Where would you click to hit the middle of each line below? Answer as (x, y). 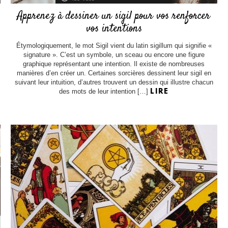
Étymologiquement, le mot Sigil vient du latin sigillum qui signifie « (114, 46)
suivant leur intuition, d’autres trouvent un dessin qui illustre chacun (114, 82)
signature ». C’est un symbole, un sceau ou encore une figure (114, 55)
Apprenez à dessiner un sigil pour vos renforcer (114, 16)
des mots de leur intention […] (105, 92)
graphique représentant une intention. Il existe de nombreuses (114, 64)
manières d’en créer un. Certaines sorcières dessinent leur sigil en (114, 73)
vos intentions (114, 29)
